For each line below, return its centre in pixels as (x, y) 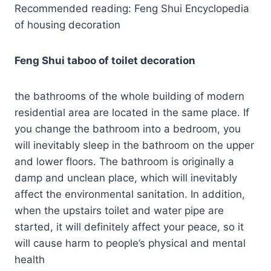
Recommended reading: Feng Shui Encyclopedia (132, 8)
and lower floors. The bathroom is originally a (124, 161)
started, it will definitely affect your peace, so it (129, 227)
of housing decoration (67, 24)
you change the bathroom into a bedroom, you (128, 129)
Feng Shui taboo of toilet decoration (105, 60)
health (30, 259)
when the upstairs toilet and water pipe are (119, 210)
